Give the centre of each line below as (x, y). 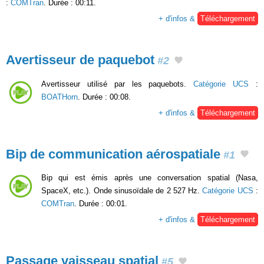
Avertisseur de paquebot (80, 60)
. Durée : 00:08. (104, 97)
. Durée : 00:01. (101, 204)
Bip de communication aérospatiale (113, 154)
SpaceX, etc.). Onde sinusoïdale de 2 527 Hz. (122, 191)
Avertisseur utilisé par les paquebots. (118, 84)
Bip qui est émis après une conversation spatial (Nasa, (150, 178)
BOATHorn (60, 97)
